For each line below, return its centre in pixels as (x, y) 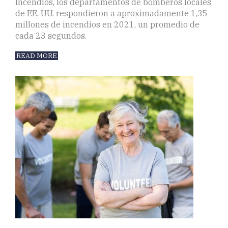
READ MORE (37, 56)
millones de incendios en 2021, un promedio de (107, 25)
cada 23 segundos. (51, 36)
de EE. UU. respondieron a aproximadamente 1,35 (111, 13)
